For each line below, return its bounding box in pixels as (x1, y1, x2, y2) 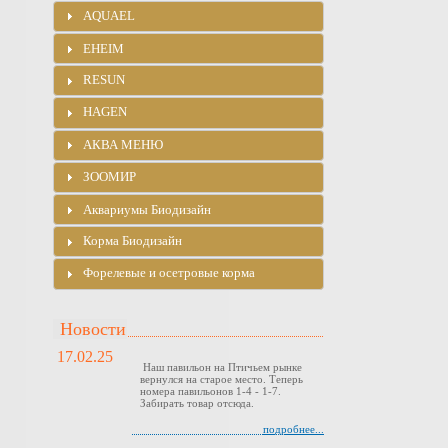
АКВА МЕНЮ (83, 137, 164, 153)
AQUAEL (83, 8, 136, 24)
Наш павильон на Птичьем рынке (140, 360, 302, 373)
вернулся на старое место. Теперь (140, 372, 303, 385)
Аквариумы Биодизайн (83, 201, 212, 217)
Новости (60, 318, 126, 339)
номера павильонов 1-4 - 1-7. (140, 384, 281, 397)
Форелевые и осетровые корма (83, 265, 256, 281)
